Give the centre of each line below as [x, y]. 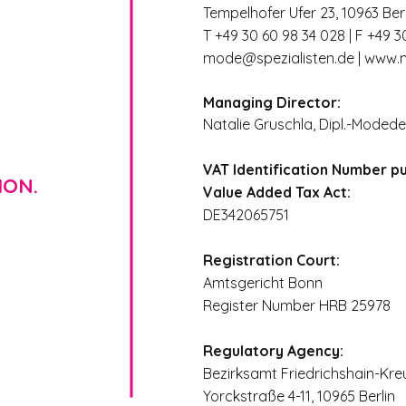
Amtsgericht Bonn [263, 283]
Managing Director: [272, 102]
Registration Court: [271, 260]
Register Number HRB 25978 [297, 305]
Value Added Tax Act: [277, 192]
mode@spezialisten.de [279, 58]
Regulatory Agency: [273, 351]
